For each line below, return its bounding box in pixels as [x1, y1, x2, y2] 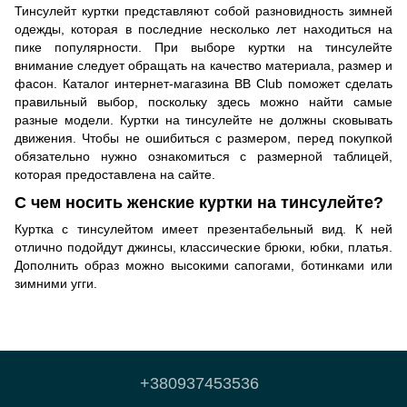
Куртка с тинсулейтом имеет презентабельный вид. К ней [15, 222, 392, 237]
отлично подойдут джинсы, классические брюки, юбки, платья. [15, 240, 392, 255]
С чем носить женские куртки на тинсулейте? [15, 193, 383, 212]
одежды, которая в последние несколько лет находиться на [15, 21, 392, 36]
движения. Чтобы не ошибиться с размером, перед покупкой [15, 130, 392, 145]
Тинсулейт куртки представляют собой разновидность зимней [15, 3, 392, 18]
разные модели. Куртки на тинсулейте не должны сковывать [15, 112, 392, 127]
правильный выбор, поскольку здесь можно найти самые [15, 94, 392, 109]
